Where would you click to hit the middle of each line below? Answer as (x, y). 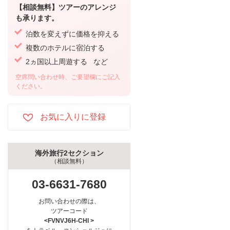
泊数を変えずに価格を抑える (72, 34)
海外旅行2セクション (69, 153)
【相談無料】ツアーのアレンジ (66, 7)
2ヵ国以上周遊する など (67, 62)
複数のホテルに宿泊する (65, 48)
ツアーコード (69, 211)
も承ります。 (37, 18)
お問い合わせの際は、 (69, 202)
